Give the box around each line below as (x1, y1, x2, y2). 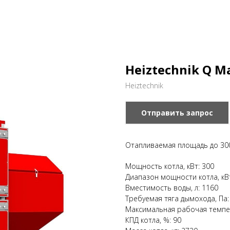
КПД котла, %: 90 (125, 215, 181, 225)
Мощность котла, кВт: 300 (125, 161, 214, 171)
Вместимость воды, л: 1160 (125, 183, 218, 193)
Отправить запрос (141, 108, 213, 118)
